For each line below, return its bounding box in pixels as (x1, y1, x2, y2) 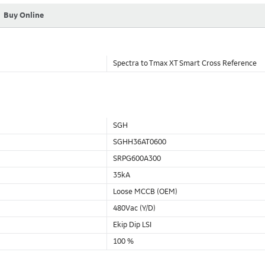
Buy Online (4, 11, 44, 20)
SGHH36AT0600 (113, 138, 166, 146)
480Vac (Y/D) (113, 204, 156, 212)
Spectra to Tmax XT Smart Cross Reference (113, 59, 257, 67)
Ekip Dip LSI (113, 221, 151, 229)
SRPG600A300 (113, 154, 161, 163)
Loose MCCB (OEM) (113, 188, 177, 196)
